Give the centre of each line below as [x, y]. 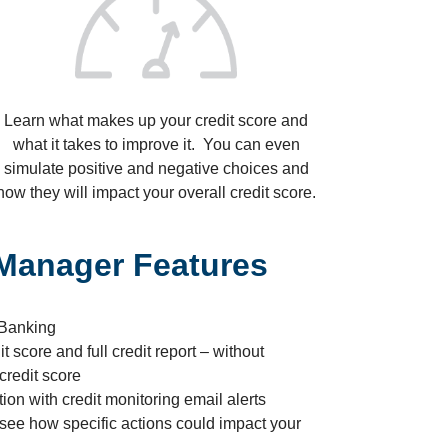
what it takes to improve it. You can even [156, 144]
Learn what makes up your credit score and [156, 120]
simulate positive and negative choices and [156, 168]
